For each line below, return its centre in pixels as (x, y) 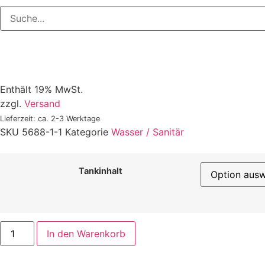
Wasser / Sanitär (148, 132)
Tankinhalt (100, 170)
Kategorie (87, 132)
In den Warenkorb (86, 233)
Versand (42, 103)
